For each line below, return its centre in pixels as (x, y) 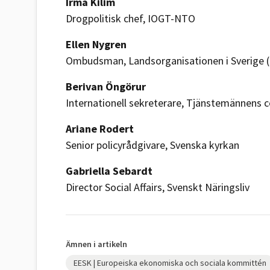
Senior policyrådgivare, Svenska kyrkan (152, 145)
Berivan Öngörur (107, 86)
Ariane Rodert (101, 129)
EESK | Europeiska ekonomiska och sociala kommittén (170, 263)
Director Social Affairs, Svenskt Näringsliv (158, 187)
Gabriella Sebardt (110, 171)
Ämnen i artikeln (96, 244)
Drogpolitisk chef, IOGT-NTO (130, 18)
